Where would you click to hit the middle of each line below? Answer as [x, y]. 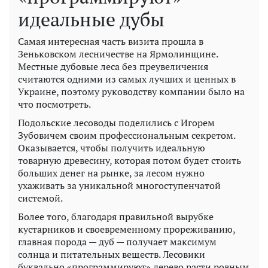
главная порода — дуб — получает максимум [117, 241]
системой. [40, 198]
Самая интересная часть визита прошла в [111, 41]
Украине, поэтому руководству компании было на [131, 91]
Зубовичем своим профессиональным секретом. [127, 135]
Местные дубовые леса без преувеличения [113, 66]
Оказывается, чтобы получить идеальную [112, 147]
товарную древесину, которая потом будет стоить [130, 160]
